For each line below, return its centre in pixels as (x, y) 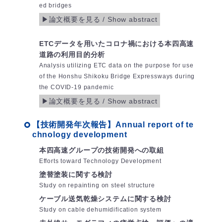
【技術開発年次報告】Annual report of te (113, 125)
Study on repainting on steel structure (97, 186)
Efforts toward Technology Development (100, 161)
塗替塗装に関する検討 (76, 175)
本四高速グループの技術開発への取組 (102, 150)
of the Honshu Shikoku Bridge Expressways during (117, 77)
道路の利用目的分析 (72, 55)
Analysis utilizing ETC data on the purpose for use (116, 66)
